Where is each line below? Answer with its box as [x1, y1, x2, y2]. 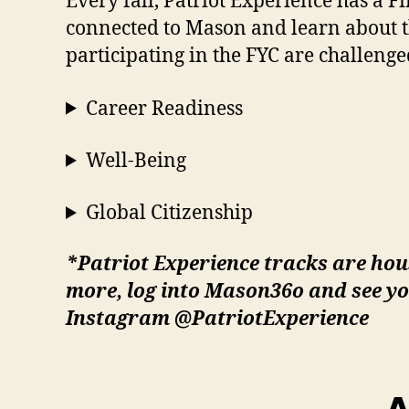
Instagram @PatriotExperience [66, 307, 369, 332]
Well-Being [86, 148, 187, 173]
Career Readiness [86, 96, 244, 121]
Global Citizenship [86, 201, 254, 225]
